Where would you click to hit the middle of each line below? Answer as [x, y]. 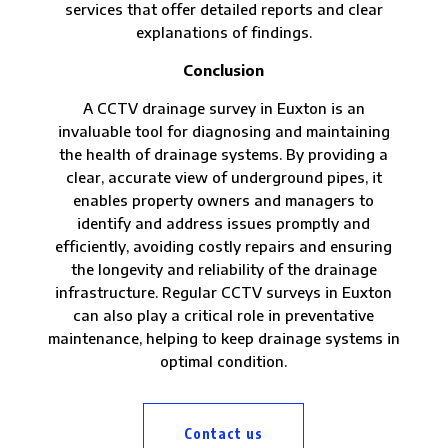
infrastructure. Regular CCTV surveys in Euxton [224, 291]
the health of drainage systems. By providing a [224, 153]
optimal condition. [224, 360]
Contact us [224, 433]
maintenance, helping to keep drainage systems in [223, 337]
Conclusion [224, 69]
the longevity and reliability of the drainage [223, 268]
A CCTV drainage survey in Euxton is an [223, 107]
